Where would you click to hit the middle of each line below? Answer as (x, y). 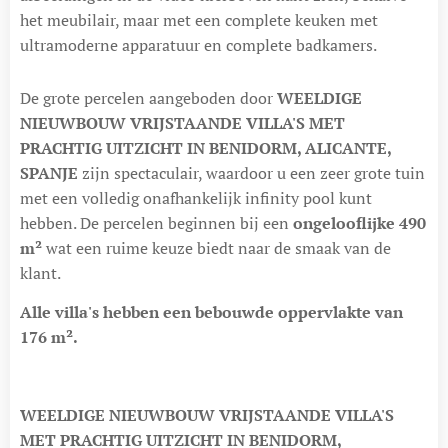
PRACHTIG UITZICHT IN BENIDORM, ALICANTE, (205, 147)
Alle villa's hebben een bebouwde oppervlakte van (211, 311)
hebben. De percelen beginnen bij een (156, 222)
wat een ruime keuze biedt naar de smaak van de (218, 247)
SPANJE (49, 172)
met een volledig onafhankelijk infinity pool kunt (196, 197)
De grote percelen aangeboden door (148, 97)
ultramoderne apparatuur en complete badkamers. (198, 44)
